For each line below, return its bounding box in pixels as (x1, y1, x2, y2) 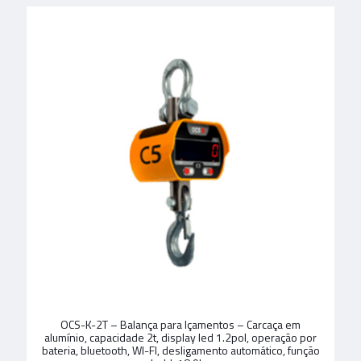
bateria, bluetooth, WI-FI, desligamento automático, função (41, 342, 320, 359)
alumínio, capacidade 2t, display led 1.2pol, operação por (44, 329, 317, 346)
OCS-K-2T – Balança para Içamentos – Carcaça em (60, 316, 301, 334)
